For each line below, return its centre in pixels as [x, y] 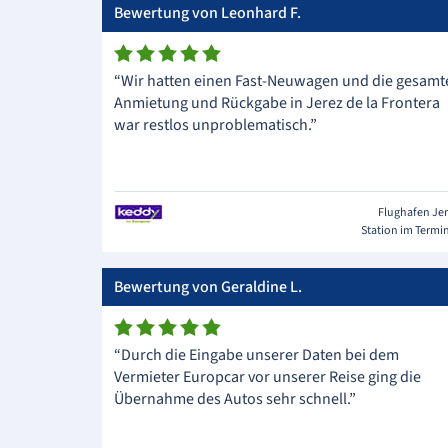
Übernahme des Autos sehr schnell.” [235, 399]
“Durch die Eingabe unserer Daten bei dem [256, 355]
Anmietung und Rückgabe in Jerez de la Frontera [277, 103]
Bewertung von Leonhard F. [207, 13]
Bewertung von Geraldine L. [208, 287]
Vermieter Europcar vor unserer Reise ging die [267, 377]
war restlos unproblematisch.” [215, 125]
